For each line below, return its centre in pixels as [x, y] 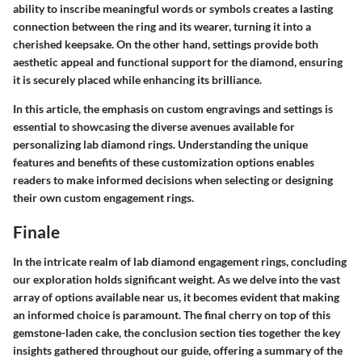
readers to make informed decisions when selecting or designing [173, 179]
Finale [36, 231]
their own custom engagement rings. [103, 197]
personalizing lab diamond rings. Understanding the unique [160, 144]
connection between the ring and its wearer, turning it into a [162, 26]
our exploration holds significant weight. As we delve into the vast [177, 280]
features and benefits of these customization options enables [164, 162]
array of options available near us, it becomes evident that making [176, 297]
